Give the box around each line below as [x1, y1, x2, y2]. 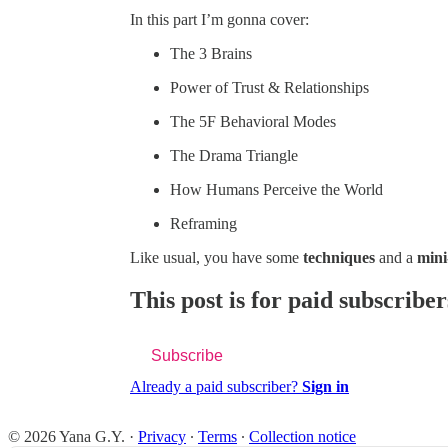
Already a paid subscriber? [130, 377, 302, 395]
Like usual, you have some [130, 248, 303, 266]
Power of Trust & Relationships [170, 78, 369, 96]
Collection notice [249, 427, 356, 445]
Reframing [170, 214, 237, 232]
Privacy [138, 427, 186, 445]
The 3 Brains [170, 44, 252, 62]
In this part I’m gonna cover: [130, 10, 309, 28]
